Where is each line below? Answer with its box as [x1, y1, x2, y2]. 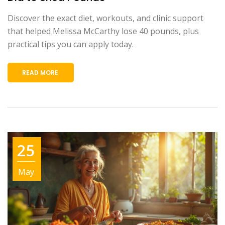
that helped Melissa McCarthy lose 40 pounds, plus [8, 25, 199, 37]
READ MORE [22, 68, 58, 77]
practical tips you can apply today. [8, 38, 134, 50]
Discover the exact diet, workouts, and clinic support [8, 12, 203, 24]
